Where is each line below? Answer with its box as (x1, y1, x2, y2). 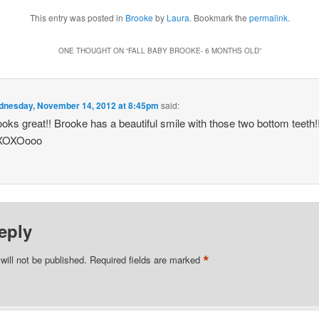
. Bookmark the (189, 11, 249, 23)
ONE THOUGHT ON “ (58, 46, 128, 56)
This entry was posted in (29, 11, 125, 23)
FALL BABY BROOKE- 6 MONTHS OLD (127, 46, 259, 56)
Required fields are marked (90, 252, 204, 266)
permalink (249, 11, 288, 23)
